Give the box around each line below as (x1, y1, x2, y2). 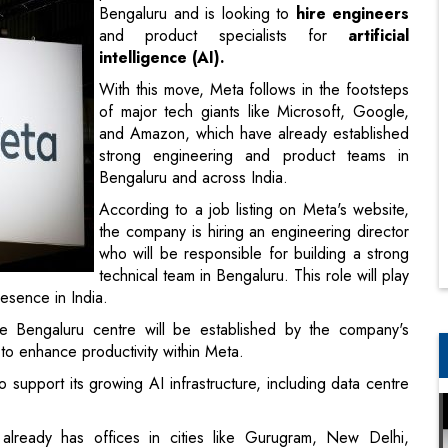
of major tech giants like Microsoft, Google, (99, 99, 409, 123)
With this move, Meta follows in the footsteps (99, 77, 409, 101)
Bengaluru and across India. (99, 165, 288, 189)
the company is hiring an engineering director (99, 219, 409, 243)
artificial (348, 23, 409, 47)
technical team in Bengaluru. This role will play (99, 263, 409, 287)
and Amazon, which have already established (99, 121, 409, 145)
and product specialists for (99, 23, 348, 47)
